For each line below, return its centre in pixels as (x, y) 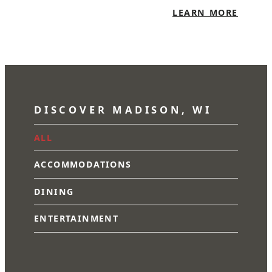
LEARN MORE (205, 13)
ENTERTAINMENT (76, 218)
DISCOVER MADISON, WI (123, 109)
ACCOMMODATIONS (83, 165)
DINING (54, 191)
